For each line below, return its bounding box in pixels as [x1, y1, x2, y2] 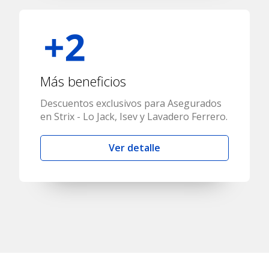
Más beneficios [40, 72, 126, 91]
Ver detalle [109, 141, 160, 155]
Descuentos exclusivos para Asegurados [40, 97, 222, 110]
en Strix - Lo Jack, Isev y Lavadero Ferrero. [40, 110, 228, 124]
